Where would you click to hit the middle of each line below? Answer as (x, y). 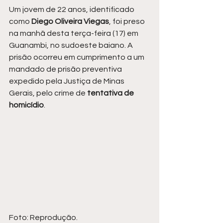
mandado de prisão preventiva (66, 69)
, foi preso (128, 21)
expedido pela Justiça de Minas (67, 81)
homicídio (26, 105)
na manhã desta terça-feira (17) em (74, 33)
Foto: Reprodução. (43, 217)
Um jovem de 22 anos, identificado (72, 9)
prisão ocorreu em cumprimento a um (77, 57)
